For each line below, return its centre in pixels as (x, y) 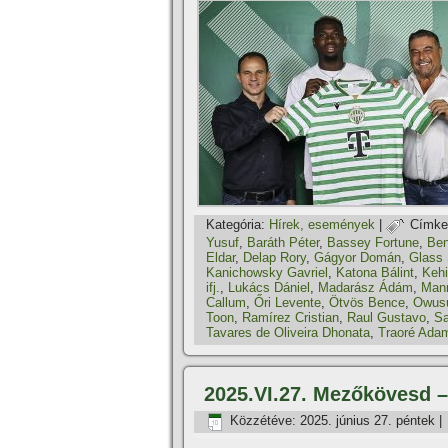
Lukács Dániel (269, 287)
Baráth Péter (283, 242)
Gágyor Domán (357, 257)
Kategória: (235, 225)
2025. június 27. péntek (367, 421)
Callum (226, 302)
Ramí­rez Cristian (290, 317)
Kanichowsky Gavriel (267, 272)
